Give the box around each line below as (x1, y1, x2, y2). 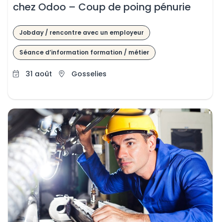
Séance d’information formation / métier (19, 48, 149, 56)
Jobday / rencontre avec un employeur (19, 28, 144, 37)
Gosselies (71, 69, 107, 79)
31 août (23, 69, 54, 79)
